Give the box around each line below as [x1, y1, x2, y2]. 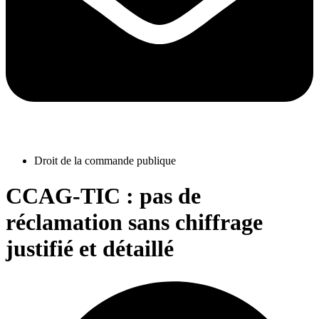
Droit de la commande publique [34, 155, 176, 167]
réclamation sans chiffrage [6, 209, 263, 235]
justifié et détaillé [6, 235, 174, 261]
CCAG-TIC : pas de [6, 182, 201, 209]
